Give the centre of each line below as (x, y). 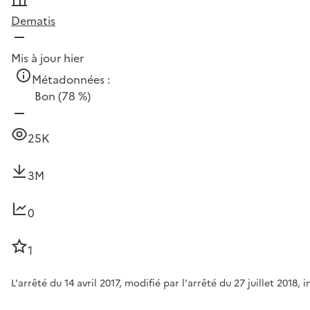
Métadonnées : (71, 79)
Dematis (33, 20)
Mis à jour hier (47, 58)
